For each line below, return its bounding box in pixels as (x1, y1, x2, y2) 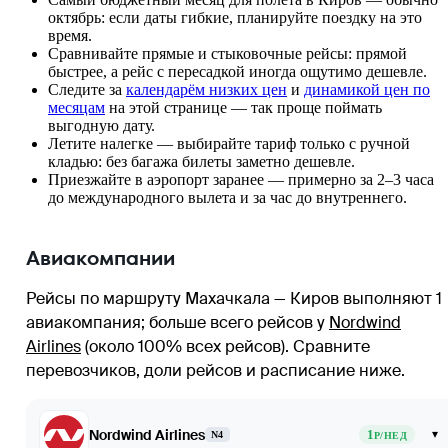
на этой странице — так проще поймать (105, 98, 382, 116)
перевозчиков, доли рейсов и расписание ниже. (26, 359, 405, 381)
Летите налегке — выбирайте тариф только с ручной (48, 134, 410, 152)
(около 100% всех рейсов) (81, 335, 285, 357)
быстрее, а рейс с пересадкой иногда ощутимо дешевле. (48, 62, 427, 80)
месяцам (48, 98, 105, 116)
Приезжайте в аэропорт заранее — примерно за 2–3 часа (48, 170, 434, 188)
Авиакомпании (26, 243, 175, 272)
